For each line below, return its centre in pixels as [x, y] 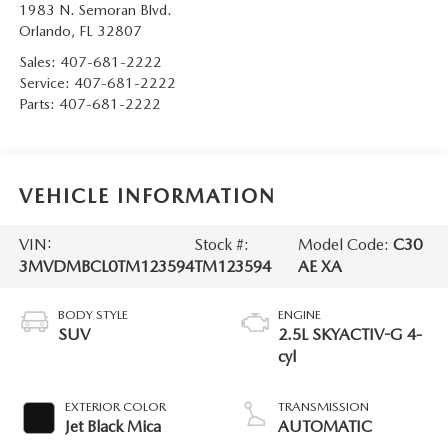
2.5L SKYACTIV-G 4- [350, 335]
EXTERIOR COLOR [115, 407]
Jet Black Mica [112, 427]
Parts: [38, 104]
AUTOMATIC [325, 427]
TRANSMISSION [323, 407]
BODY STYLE [92, 315]
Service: [46, 83]
